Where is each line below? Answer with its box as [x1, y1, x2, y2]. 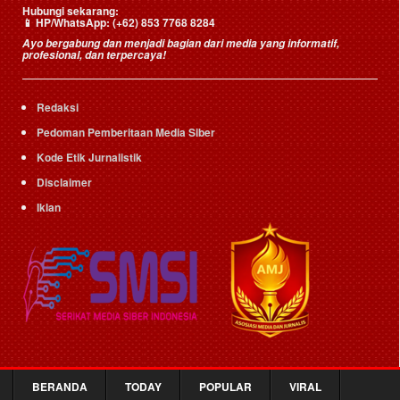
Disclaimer [37, 173, 92, 190]
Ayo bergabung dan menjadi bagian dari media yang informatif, [22, 35, 339, 51]
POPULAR [199, 379, 252, 396]
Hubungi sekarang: [22, 2, 119, 19]
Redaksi [37, 98, 79, 115]
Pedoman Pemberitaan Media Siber [37, 123, 215, 140]
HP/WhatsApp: [36, 13, 110, 30]
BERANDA [32, 379, 87, 396]
